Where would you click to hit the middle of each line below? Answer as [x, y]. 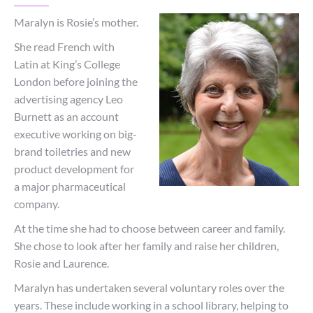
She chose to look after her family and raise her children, [146, 246]
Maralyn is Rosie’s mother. [76, 22]
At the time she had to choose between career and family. [150, 228]
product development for [74, 169]
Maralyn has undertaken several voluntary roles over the [149, 287]
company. [37, 204]
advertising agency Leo [68, 99]
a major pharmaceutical [70, 186]
